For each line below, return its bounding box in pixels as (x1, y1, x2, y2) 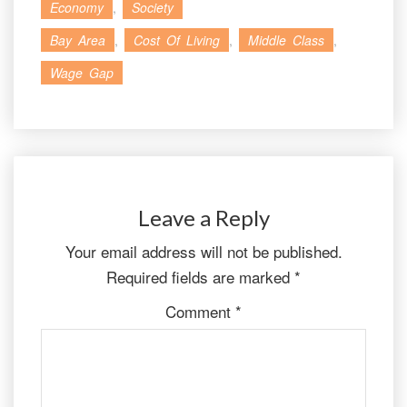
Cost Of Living (134, 31, 220, 50)
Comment (165, 300, 235, 323)
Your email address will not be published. (65, 240, 342, 263)
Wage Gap (50, 64, 114, 83)
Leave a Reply (137, 204, 270, 232)
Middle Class (248, 31, 324, 50)
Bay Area (50, 31, 105, 50)
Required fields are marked (106, 265, 294, 289)
